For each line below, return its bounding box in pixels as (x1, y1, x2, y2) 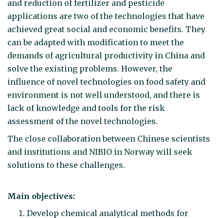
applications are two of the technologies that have (7, 11, 204, 21)
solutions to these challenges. (7, 160, 127, 170)
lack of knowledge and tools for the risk (7, 103, 165, 113)
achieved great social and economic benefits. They (7, 24, 205, 34)
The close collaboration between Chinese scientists (7, 134, 210, 144)
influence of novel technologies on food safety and (7, 76, 205, 87)
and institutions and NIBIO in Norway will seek (7, 147, 192, 157)
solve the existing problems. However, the (7, 63, 172, 73)
